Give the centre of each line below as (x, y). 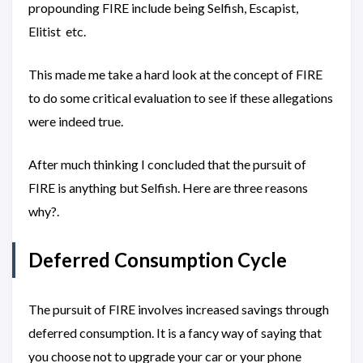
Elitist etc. (58, 32)
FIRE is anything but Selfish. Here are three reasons (168, 188)
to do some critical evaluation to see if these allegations (181, 98)
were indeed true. (77, 122)
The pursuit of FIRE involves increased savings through (179, 310)
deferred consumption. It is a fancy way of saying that (175, 333)
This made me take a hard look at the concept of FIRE (175, 75)
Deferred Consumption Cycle (158, 260)
